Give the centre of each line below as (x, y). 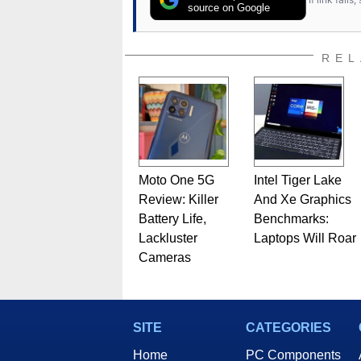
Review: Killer (178, 200)
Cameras (164, 258)
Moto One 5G (176, 180)
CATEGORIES (288, 328)
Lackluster (168, 239)
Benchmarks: (291, 219)
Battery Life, (172, 219)
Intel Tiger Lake (297, 180)
